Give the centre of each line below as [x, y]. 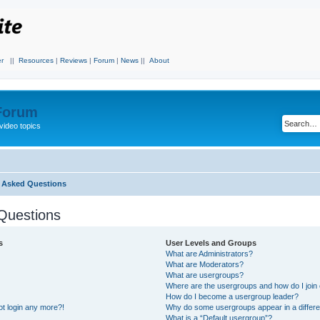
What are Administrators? [209, 253]
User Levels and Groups [211, 242]
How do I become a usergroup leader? [232, 296]
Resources [36, 60]
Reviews [74, 60]
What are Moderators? [204, 264]
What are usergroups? [204, 275]
